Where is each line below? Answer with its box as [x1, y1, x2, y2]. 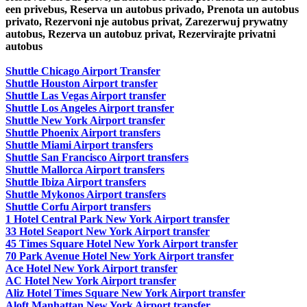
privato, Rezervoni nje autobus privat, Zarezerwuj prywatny [5, 16, 288, 28]
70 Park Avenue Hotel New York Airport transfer [5, 250, 234, 262]
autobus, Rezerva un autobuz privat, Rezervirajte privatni [5, 28, 275, 40]
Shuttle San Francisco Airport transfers [5, 151, 188, 164]
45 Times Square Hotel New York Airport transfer [5, 238, 238, 250]
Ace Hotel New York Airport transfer [5, 262, 177, 275]
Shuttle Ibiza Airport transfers [5, 176, 146, 188]
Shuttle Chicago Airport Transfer [5, 65, 160, 77]
